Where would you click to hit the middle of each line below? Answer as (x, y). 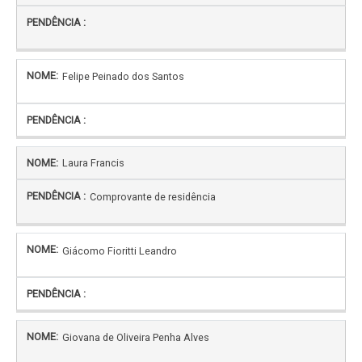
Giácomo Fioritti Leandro (120, 250)
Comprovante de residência (153, 197)
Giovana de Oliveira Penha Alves (136, 338)
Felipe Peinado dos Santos (123, 77)
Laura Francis (93, 162)
